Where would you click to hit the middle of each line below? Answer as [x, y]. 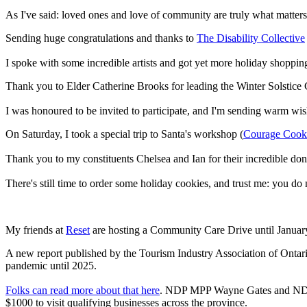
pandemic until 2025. [51, 265]
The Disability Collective [251, 38]
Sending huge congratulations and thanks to [101, 38]
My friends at [36, 230]
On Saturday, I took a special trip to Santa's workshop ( [124, 134]
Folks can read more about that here [83, 290]
